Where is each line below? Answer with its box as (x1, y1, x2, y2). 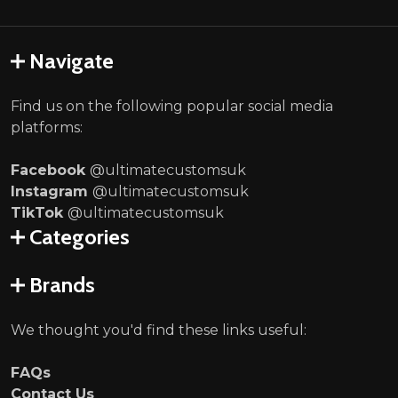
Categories (29, 223, 130, 250)
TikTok (11, 203, 68, 221)
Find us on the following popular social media (11, 97, 333, 115)
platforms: (11, 118, 83, 136)
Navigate (29, 47, 114, 74)
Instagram (11, 182, 92, 200)
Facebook (11, 161, 90, 179)
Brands (29, 271, 95, 298)
